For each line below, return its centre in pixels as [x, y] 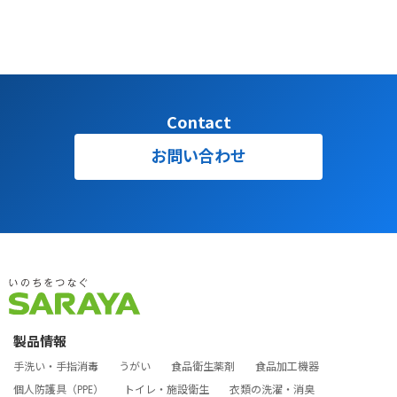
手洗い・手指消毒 [56, 366]
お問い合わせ [198, 156]
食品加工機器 [287, 366]
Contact [198, 121]
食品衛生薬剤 [203, 366]
